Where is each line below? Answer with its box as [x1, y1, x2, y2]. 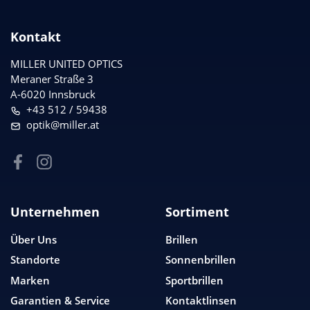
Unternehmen [10, 203, 100, 221]
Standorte [10, 253, 60, 267]
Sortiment [165, 203, 229, 221]
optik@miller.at [26, 118, 99, 132]
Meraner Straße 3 [10, 72, 93, 86]
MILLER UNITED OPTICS [10, 57, 122, 71]
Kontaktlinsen [165, 293, 237, 307]
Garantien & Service [10, 293, 110, 307]
